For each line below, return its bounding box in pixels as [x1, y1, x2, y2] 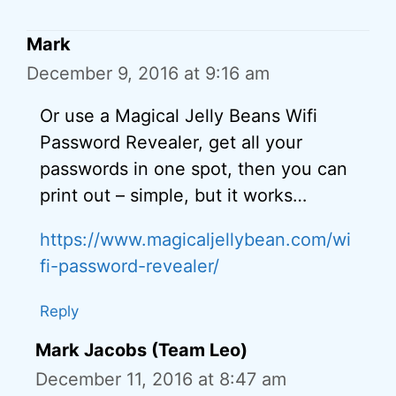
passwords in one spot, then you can [40, 158, 347, 180]
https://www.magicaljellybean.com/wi [40, 229, 351, 251]
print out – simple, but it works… [40, 185, 307, 207]
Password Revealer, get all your [40, 132, 302, 154]
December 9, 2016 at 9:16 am [27, 63, 270, 85]
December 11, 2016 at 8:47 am [35, 369, 286, 391]
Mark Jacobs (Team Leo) [35, 339, 247, 362]
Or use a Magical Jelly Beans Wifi [40, 105, 317, 127]
